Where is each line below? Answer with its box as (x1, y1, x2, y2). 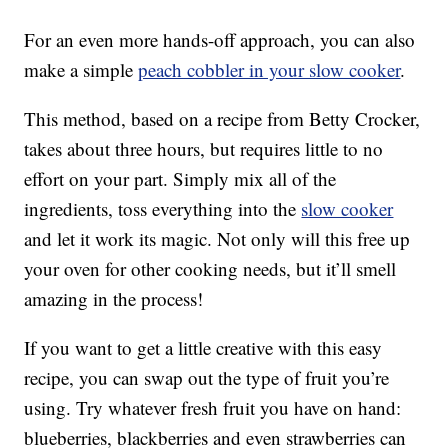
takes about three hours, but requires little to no (24, 135, 384, 161)
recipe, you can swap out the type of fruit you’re (24, 364, 390, 390)
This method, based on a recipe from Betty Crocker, (24, 105, 421, 131)
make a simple (24, 56, 139, 82)
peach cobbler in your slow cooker (138, 56, 401, 82)
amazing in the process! (24, 285, 204, 311)
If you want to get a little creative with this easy (24, 334, 383, 360)
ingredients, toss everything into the (24, 195, 302, 221)
